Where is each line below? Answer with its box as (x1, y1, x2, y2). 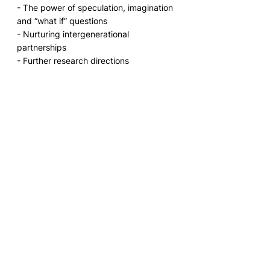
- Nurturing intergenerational (17, 29, 131, 40)
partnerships (17, 42, 71, 53)
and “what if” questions (17, 16, 107, 27)
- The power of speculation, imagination (17, 2, 175, 13)
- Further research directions (17, 55, 129, 66)
